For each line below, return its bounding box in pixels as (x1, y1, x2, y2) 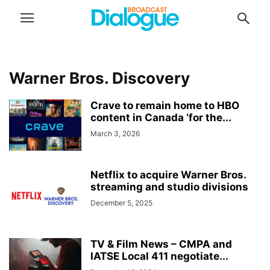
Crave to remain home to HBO (90, 99, 239, 111)
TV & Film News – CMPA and (90, 238, 232, 250)
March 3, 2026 (90, 129, 140, 138)
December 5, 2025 (90, 198, 152, 207)
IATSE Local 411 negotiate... (90, 250, 228, 262)
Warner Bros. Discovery (9, 69, 190, 87)
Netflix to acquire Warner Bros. (90, 169, 246, 181)
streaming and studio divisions (90, 181, 248, 193)
